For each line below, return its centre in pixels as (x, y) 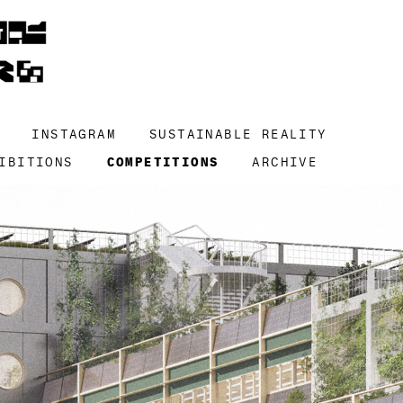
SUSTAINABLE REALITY (238, 134)
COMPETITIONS (163, 162)
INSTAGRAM (74, 134)
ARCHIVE (285, 162)
